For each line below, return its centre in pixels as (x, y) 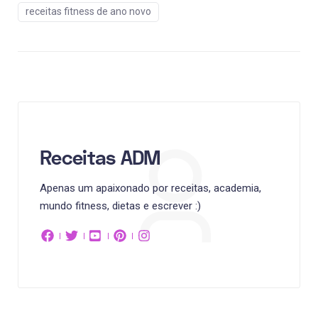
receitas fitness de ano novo (88, 11)
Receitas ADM (100, 158)
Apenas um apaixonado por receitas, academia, (150, 188)
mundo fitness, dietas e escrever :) (120, 205)
